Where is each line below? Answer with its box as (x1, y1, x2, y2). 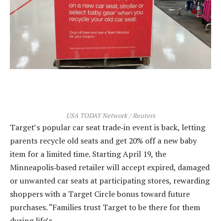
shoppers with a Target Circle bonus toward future (10, 188, 190, 200)
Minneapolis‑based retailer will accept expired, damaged (10, 162, 210, 173)
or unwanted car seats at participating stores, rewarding (10, 175, 210, 186)
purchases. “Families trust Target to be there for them (10, 202, 200, 213)
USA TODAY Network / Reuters (66, 111, 155, 120)
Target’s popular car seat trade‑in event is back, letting (10, 122, 205, 133)
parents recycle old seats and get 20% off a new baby (10, 135, 197, 147)
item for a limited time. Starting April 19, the (10, 148, 166, 160)
